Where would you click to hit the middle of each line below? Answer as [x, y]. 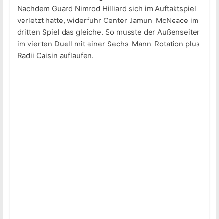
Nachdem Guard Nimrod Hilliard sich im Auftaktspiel [106, 9]
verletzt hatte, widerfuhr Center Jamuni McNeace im [108, 21]
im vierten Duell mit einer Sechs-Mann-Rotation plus [108, 44]
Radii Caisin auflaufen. [55, 56]
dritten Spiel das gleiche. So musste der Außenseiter [108, 32]
